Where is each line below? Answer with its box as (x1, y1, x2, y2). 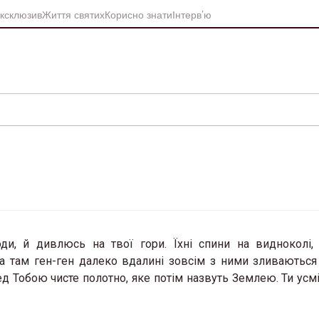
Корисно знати (105, 6, 172, 21)
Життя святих (42, 6, 105, 21)
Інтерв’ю (172, 6, 211, 21)
